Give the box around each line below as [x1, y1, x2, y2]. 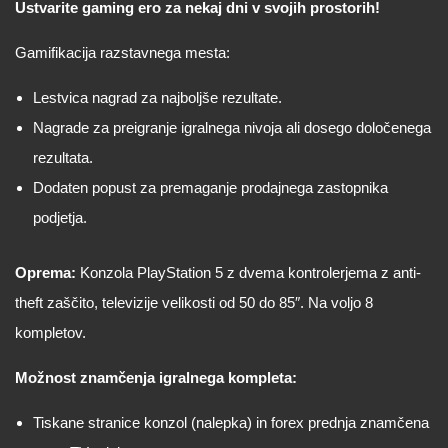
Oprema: [15, 264, 76, 281]
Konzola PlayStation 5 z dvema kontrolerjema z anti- [76, 264, 421, 281]
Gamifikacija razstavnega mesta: [15, 44, 230, 61]
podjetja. [33, 209, 87, 226]
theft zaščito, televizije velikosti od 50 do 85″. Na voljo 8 [15, 294, 373, 311]
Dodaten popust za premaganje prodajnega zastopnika [33, 179, 388, 196]
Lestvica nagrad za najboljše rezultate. [33, 89, 282, 106]
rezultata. [33, 149, 93, 166]
